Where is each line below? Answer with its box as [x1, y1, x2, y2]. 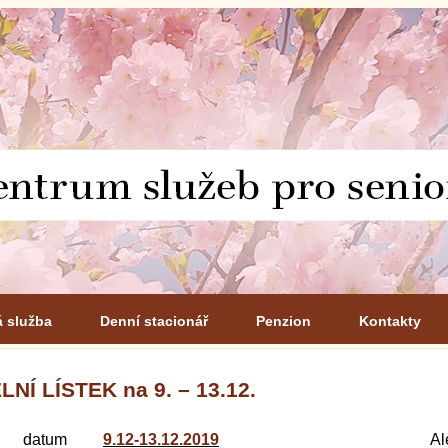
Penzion [256, 313, 311, 329]
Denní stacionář [100, 313, 208, 329]
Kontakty [359, 313, 421, 329]
